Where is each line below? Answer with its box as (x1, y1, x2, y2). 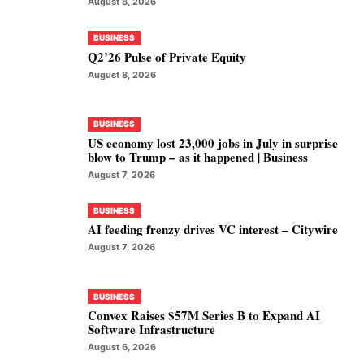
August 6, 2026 (88, 341, 156, 353)
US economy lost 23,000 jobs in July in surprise (88, 133, 338, 152)
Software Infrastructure (88, 320, 215, 338)
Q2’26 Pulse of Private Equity (88, 47, 246, 66)
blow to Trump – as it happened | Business (88, 147, 308, 166)
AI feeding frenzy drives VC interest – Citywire (88, 220, 338, 238)
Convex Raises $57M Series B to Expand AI (88, 306, 320, 324)
